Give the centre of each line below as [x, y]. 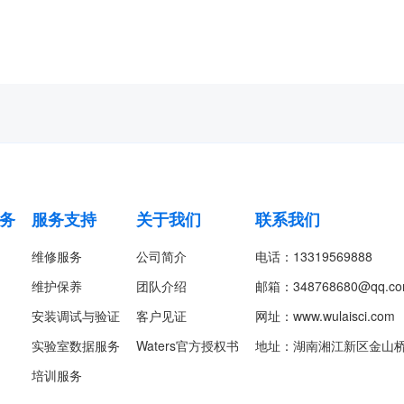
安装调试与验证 [76, 316]
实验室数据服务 [76, 345]
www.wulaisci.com [344, 316]
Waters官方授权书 [188, 345]
